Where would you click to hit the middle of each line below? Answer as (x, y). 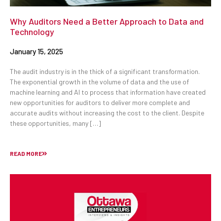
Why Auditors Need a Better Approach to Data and (107, 21)
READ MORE (26, 153)
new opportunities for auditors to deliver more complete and (100, 102)
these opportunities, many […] (55, 123)
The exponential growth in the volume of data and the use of (99, 81)
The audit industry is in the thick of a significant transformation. (105, 71)
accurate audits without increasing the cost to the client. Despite (107, 112)
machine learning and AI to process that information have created (108, 92)
